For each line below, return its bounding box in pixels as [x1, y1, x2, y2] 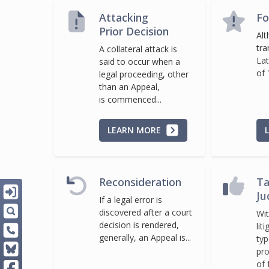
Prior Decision [99, 24, 169, 39]
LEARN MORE [107, 124, 163, 136]
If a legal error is [99, 193, 162, 205]
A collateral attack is [99, 43, 177, 55]
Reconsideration [99, 174, 181, 189]
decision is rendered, [99, 219, 179, 231]
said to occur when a [99, 56, 180, 68]
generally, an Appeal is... [99, 231, 191, 243]
